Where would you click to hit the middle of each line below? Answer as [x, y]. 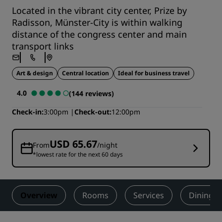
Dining [201, 195]
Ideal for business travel [154, 73]
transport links [43, 46]
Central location [85, 73]
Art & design [35, 73]
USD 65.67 [73, 144]
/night [107, 145]
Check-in [27, 112]
